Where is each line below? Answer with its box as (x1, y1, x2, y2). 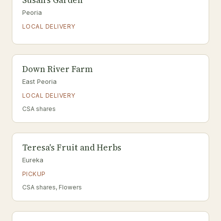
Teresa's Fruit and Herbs (22, 142, 121, 153)
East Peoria (22, 77, 57, 85)
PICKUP (22, 170, 46, 178)
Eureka (22, 156, 43, 164)
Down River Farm (22, 63, 93, 75)
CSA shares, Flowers (22, 184, 82, 191)
